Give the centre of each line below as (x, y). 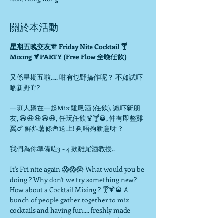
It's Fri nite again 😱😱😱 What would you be (78, 169)
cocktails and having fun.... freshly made (71, 210)
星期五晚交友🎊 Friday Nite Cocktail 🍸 (68, 46)
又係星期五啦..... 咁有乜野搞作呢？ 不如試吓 (76, 77)
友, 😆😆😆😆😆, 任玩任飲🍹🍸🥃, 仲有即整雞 (76, 118)
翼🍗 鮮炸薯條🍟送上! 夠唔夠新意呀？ (67, 128)
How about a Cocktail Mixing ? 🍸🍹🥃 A (70, 190)
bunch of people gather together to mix (70, 200)
